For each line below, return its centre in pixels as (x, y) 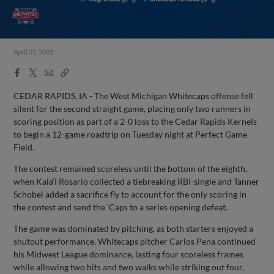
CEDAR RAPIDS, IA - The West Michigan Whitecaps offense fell (134, 95)
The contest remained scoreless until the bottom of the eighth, (131, 168)
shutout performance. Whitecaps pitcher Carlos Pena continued (135, 241)
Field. (24, 147)
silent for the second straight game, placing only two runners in (132, 108)
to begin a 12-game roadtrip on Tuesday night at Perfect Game (131, 134)
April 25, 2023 (34, 52)
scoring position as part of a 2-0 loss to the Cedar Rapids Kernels (135, 121)
